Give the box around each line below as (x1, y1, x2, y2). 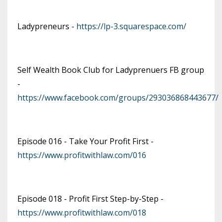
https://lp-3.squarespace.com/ (76, 20, 186, 32)
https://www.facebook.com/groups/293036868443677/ (17, 92, 219, 103)
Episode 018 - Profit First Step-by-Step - (17, 193, 164, 204)
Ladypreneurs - (17, 20, 76, 32)
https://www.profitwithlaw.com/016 (17, 149, 146, 161)
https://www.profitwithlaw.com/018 (17, 207, 146, 218)
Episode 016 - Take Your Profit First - (17, 135, 154, 147)
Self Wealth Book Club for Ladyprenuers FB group (17, 64, 204, 75)
